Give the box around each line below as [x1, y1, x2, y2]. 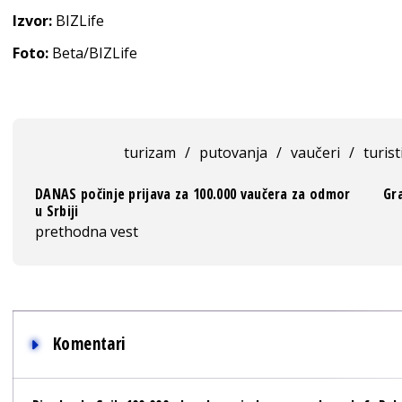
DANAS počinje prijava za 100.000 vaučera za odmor [35, 184, 351, 205]
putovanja [198, 143, 267, 163]
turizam [123, 143, 176, 163]
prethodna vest [35, 222, 138, 242]
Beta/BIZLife [48, 43, 137, 64]
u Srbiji [35, 201, 79, 222]
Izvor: [13, 11, 52, 31]
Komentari [53, 332, 127, 356]
